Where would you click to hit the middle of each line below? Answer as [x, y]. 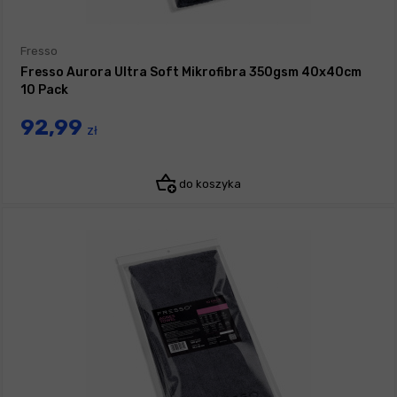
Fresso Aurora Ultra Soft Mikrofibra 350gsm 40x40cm [191, 73]
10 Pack [44, 90]
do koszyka [209, 184]
